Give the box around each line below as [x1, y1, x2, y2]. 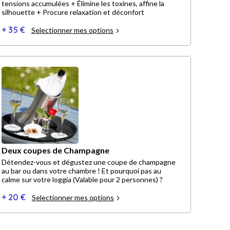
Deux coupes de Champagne [2, 145, 109, 156]
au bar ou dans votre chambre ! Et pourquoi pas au [2, 166, 161, 176]
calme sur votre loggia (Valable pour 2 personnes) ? [2, 175, 163, 184]
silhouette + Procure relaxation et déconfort [2, 8, 144, 17]
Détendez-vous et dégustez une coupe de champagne [2, 158, 176, 167]
